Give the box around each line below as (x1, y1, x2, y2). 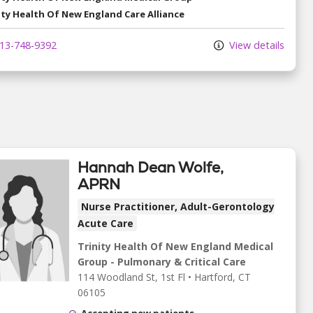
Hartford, (194, 270, 238, 284)
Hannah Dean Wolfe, (78, 157, 224, 177)
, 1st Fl (155, 270, 185, 284)
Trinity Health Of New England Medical (78, 239, 273, 253)
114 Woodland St (78, 270, 155, 284)
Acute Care (78, 216, 133, 230)
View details (226, 38, 284, 52)
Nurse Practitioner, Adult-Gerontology (81, 199, 275, 213)
